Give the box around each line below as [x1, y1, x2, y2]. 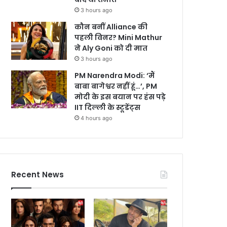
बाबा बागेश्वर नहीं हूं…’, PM [74, 81, 158, 91]
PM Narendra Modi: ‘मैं [74, 70, 155, 81]
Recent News [11, 169, 64, 180]
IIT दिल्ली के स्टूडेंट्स [74, 102, 141, 112]
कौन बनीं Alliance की [74, 22, 148, 32]
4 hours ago [81, 115, 113, 122]
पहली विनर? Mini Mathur [74, 32, 163, 43]
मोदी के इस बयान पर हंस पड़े [74, 92, 166, 102]
